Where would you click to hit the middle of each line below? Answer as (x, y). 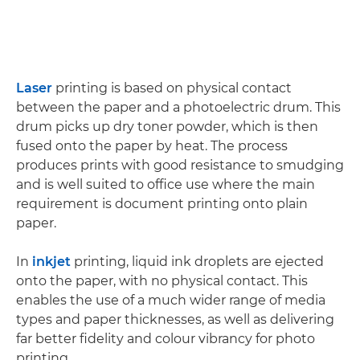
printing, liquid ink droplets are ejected (197, 261)
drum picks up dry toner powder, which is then (167, 126)
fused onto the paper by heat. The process (152, 145)
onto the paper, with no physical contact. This (162, 280)
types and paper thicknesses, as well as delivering (175, 319)
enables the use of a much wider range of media (171, 300)
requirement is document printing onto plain (162, 203)
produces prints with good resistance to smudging (180, 165)
